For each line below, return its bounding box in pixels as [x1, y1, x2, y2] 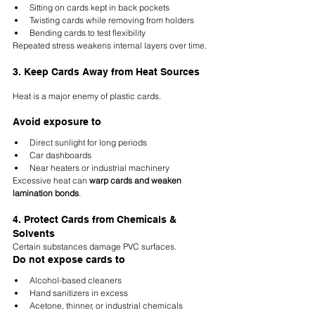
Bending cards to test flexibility [30, 27, 146, 39]
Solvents [13, 228, 55, 240]
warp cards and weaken [89, 175, 184, 186]
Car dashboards [30, 150, 91, 161]
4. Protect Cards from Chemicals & [13, 214, 179, 226]
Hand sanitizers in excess [30, 288, 128, 299]
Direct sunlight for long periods [30, 137, 147, 148]
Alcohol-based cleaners [30, 275, 122, 286]
